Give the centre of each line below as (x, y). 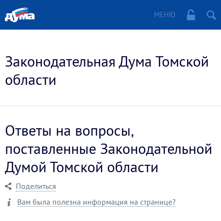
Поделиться (36, 186)
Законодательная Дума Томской (107, 61)
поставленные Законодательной (109, 148)
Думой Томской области (82, 166)
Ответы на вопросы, (69, 130)
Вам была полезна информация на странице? (96, 202)
